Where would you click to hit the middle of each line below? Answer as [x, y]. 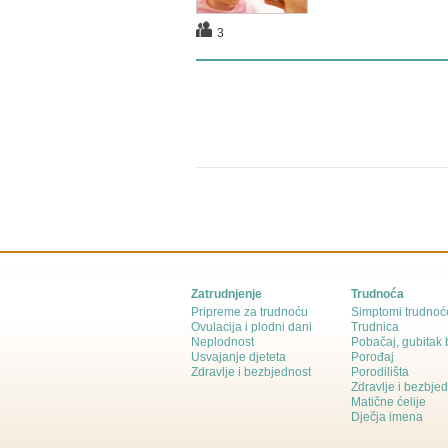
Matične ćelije [388, 402]
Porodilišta [380, 372]
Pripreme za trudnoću [249, 312]
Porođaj [372, 357]
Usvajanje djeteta [238, 357]
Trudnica [375, 327]
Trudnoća [377, 294]
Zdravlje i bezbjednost [251, 372]
